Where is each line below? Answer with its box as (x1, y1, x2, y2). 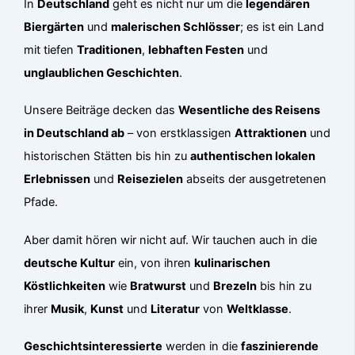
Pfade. (24, 195, 59, 210)
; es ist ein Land (240, 20, 325, 35)
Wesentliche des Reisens (178, 103, 321, 118)
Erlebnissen (24, 172, 91, 187)
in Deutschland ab (24, 126, 125, 141)
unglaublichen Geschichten (24, 66, 180, 81)
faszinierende (241, 338, 319, 353)
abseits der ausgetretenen (183, 172, 327, 187)
